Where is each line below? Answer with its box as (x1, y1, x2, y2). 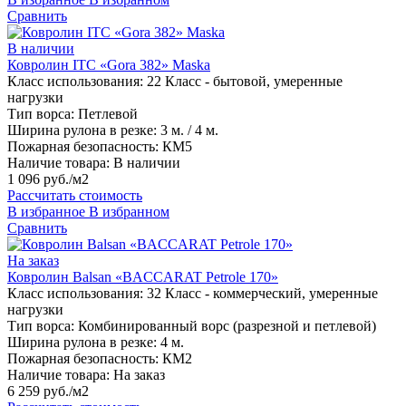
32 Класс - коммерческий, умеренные (147, 285, 378, 302)
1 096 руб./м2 (7, 171, 89, 188)
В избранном (89, 204, 169, 220)
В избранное (7, 204, 85, 220)
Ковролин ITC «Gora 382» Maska (7, 57, 210, 73)
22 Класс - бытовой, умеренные (147, 73, 343, 90)
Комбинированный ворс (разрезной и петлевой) (78, 318, 376, 334)
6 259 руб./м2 (7, 383, 89, 400)
